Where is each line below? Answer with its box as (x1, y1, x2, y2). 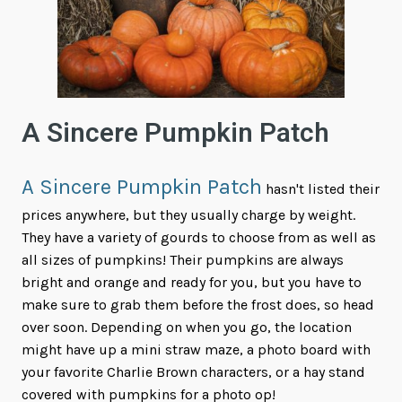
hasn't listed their (262, 180, 380, 198)
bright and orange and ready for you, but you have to (22, 274, 362, 292)
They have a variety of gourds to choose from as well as (22, 229, 376, 247)
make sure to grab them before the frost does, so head (22, 296, 374, 314)
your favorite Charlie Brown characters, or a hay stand (22, 363, 365, 381)
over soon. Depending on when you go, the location (22, 319, 352, 336)
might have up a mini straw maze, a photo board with (22, 341, 371, 359)
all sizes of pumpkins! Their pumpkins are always (22, 251, 344, 269)
